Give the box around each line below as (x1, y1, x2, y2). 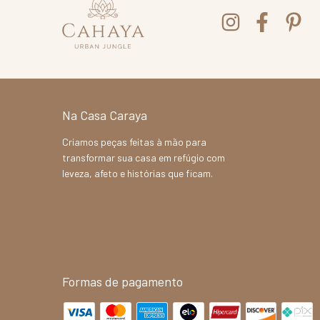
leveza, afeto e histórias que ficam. (62, 166, 213, 179)
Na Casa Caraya (62, 106, 147, 123)
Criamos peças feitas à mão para (62, 135, 206, 148)
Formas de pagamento (62, 273, 183, 289)
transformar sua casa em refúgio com (62, 151, 225, 164)
